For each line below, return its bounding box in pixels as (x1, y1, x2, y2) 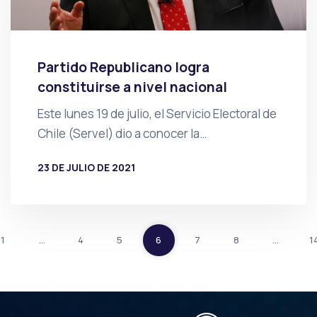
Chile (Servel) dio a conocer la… (37, 125, 207, 142)
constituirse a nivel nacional (37, 77, 227, 96)
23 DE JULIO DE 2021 (37, 160, 135, 174)
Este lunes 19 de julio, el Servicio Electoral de (37, 105, 277, 122)
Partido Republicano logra (37, 57, 209, 76)
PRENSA (60, 183, 100, 197)
